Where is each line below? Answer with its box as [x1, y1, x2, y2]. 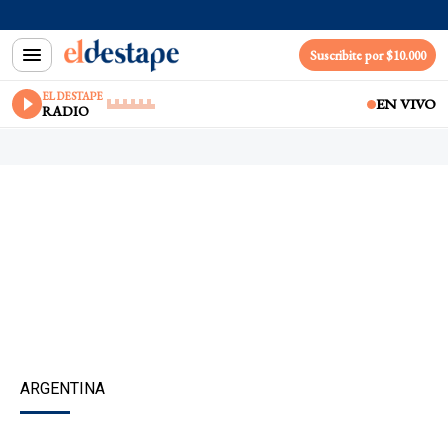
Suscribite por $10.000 [309, 46, 426, 64]
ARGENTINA [20, 379, 105, 398]
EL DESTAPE [42, 88, 103, 103]
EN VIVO [376, 94, 436, 113]
